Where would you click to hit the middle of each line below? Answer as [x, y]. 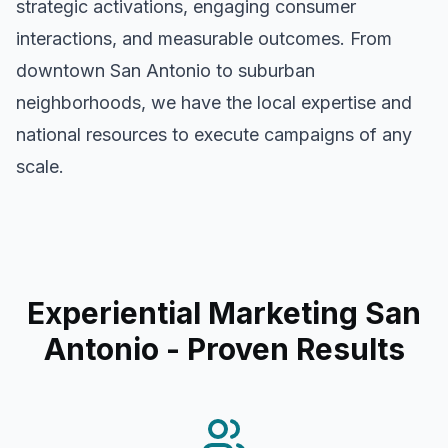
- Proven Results [281, 349]
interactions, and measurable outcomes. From [204, 38]
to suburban [263, 70]
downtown [63, 70]
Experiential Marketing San [224, 313]
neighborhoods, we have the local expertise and [214, 102]
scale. [40, 166]
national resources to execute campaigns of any [214, 134]
